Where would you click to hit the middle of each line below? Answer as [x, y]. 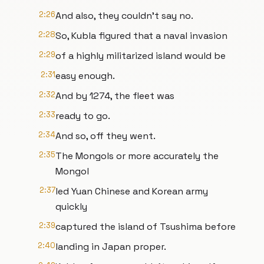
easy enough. [85, 76]
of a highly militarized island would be [141, 56]
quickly [71, 207]
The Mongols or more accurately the [137, 156]
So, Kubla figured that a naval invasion [141, 36]
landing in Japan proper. [111, 247]
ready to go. [83, 116]
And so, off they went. [105, 136]
